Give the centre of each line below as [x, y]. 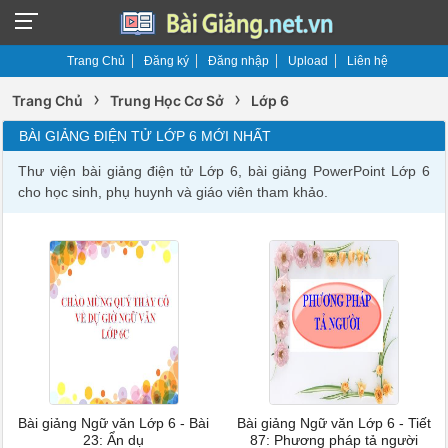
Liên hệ [367, 61]
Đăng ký [166, 61]
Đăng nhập [238, 61]
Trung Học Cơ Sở [167, 100]
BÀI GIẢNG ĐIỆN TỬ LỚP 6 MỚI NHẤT [145, 136]
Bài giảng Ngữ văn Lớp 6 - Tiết [334, 423]
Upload [308, 61]
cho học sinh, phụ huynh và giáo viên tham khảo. [173, 192]
